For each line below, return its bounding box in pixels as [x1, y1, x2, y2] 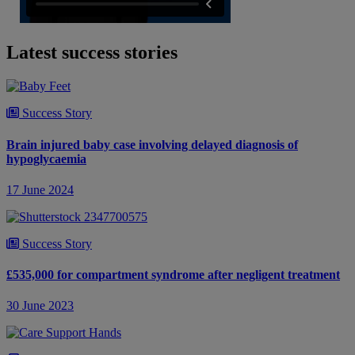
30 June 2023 [6, 299, 74, 313]
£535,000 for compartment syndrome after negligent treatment [6, 268, 340, 282]
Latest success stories [6, 42, 177, 63]
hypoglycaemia [6, 151, 86, 166]
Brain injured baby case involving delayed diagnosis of [6, 137, 298, 151]
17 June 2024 [6, 182, 74, 197]
